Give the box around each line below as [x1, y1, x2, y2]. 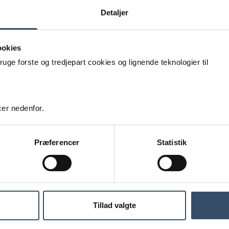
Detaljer [100, 8, 129, 17]
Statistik [157, 138, 187, 147]
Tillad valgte [93, 201, 136, 210]
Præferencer [34, 138, 80, 147]
